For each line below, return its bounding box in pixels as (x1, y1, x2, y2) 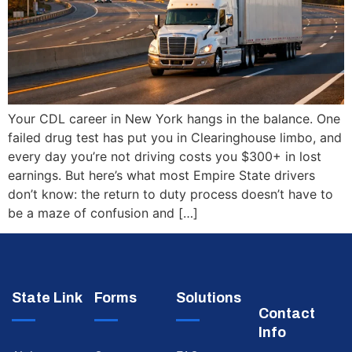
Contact (258, 306, 315, 322)
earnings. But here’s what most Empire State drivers (8, 167, 315, 183)
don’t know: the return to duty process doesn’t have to (8, 185, 333, 202)
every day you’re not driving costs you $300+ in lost (8, 148, 321, 164)
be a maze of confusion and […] (8, 204, 198, 221)
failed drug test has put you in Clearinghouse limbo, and (8, 129, 342, 145)
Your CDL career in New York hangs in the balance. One (8, 110, 340, 126)
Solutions (176, 290, 241, 306)
